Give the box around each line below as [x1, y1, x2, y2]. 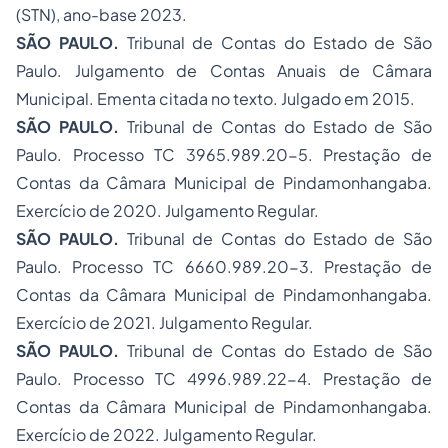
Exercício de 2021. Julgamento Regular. [16, 312, 313, 333]
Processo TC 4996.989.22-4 [73, 368, 307, 389]
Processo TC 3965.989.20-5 [72, 144, 308, 165]
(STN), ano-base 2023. [16, 4, 187, 25]
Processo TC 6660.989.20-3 [72, 256, 309, 277]
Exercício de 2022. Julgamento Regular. [16, 424, 317, 445]
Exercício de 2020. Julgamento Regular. [16, 200, 319, 221]
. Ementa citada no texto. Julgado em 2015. [89, 88, 415, 109]
